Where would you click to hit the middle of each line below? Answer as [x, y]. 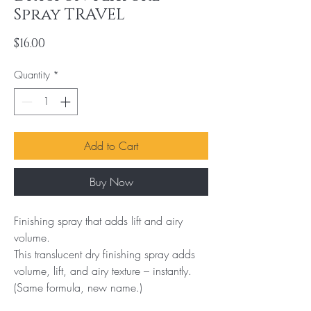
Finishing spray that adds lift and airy [98, 220]
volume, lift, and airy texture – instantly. [103, 270]
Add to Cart [111, 145]
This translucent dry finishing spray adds [104, 254]
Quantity [32, 75]
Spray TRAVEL [69, 15]
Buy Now [111, 182]
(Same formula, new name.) [78, 287]
